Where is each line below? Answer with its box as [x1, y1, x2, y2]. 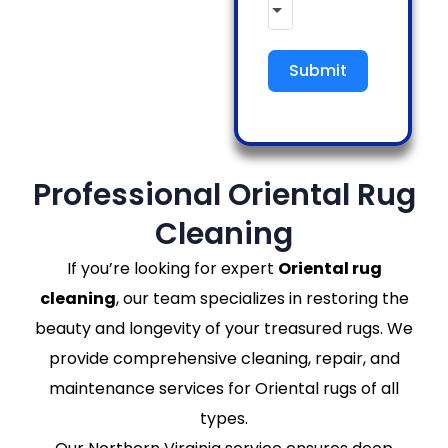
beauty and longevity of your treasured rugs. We [35, 317, 413, 340]
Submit [289, 59, 347, 82]
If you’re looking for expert [66, 257, 278, 280]
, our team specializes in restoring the [115, 287, 409, 310]
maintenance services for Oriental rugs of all [49, 377, 399, 400]
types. [200, 407, 248, 430]
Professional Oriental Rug [32, 174, 416, 216]
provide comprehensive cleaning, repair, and [48, 347, 400, 370]
